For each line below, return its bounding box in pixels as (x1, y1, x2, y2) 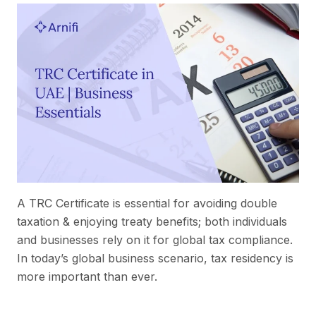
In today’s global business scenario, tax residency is (17, 250, 293, 265)
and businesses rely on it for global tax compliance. (17, 232, 293, 247)
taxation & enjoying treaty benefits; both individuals (17, 214, 287, 229)
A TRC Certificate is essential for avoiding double (17, 195, 277, 210)
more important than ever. (17, 269, 157, 284)
